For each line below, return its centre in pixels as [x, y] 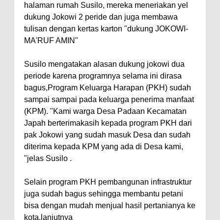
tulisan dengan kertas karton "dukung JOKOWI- [106, 28]
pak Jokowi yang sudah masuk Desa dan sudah [107, 135]
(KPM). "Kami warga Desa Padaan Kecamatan [105, 111]
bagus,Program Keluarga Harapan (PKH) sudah [108, 87]
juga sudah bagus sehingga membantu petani [104, 193]
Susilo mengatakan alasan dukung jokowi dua [104, 64]
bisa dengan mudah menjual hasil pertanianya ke [110, 205]
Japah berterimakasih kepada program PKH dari [108, 123]
